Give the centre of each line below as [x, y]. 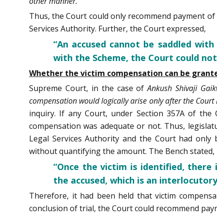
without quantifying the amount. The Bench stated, [122, 151]
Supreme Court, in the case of [88, 88]
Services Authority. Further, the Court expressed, [117, 28]
